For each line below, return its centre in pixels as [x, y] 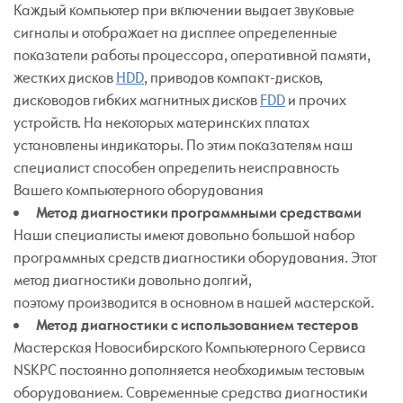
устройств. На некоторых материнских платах [161, 122]
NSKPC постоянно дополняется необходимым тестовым [189, 369]
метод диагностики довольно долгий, [133, 279]
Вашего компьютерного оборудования [139, 189]
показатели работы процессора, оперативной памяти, [192, 54]
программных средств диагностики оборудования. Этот [195, 257]
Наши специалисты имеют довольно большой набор [184, 234]
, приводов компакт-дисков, [233, 77]
